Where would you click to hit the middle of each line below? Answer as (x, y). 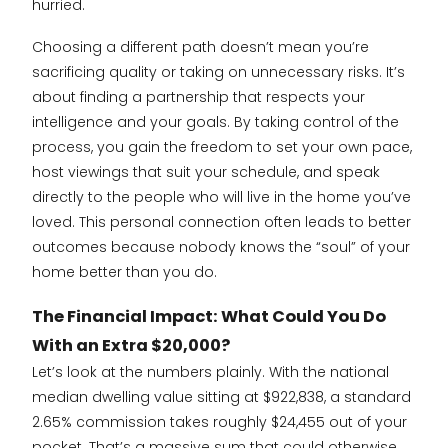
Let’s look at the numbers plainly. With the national (210, 371)
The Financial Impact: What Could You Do (209, 316)
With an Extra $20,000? (131, 345)
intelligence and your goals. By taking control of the (215, 122)
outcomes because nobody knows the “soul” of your (221, 247)
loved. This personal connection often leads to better (221, 222)
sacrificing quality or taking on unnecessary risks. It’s (218, 72)
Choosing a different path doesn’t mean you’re (200, 47)
